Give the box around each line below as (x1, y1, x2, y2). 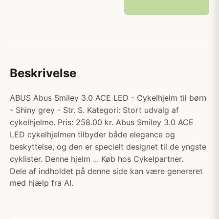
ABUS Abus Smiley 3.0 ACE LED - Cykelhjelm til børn (10, 93, 206, 103)
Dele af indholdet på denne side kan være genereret (10, 166, 203, 176)
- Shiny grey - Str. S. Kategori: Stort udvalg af (10, 105, 179, 115)
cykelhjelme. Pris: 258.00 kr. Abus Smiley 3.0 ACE (10, 117, 194, 127)
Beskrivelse (10, 66, 76, 80)
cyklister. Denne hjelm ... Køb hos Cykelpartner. (10, 154, 183, 164)
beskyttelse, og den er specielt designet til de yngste (10, 142, 206, 152)
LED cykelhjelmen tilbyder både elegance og (10, 130, 175, 139)
